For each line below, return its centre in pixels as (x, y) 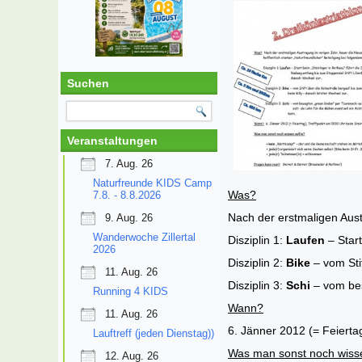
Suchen (88, 83)
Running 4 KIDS (130, 291)
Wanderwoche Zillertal (144, 237)
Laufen (305, 240)
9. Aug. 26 (129, 217)
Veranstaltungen (112, 140)
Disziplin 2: (257, 263)
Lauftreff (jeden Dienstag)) (154, 333)
